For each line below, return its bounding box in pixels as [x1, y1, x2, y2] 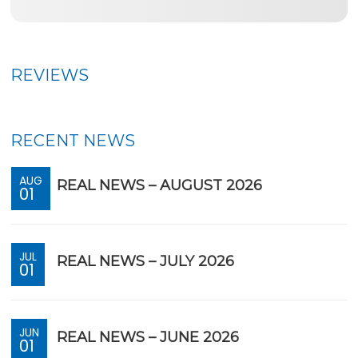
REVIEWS [10, 66, 89, 86]
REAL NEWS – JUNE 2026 [57, 328, 240, 347]
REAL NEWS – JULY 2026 [57, 253, 235, 271]
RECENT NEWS [10, 131, 136, 151]
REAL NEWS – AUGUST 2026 [57, 177, 263, 195]
